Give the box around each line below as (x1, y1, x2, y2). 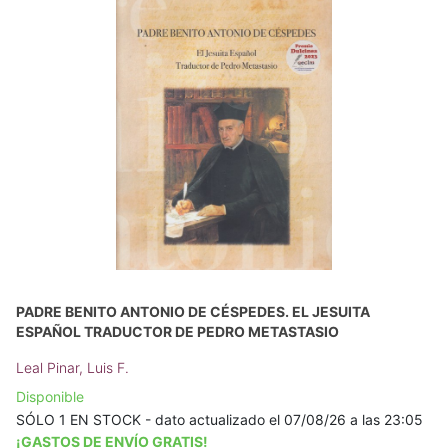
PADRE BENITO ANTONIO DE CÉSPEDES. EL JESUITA (16, 302, 370, 320)
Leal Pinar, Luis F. (16, 358, 129, 376)
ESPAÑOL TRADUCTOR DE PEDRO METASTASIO (16, 322, 339, 340)
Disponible (16, 387, 84, 405)
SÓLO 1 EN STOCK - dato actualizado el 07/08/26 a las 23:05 (16, 410, 423, 428)
